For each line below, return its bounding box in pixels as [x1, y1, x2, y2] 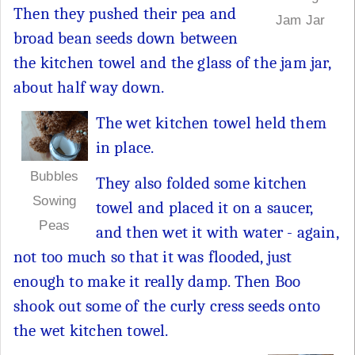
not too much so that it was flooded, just [13, 246, 292, 266]
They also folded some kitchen [95, 173, 307, 193]
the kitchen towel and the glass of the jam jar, [13, 52, 330, 72]
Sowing [32, 193, 77, 208]
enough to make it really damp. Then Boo [13, 271, 301, 291]
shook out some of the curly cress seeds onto [13, 296, 321, 315]
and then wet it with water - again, [95, 222, 338, 242]
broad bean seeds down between [13, 28, 239, 48]
